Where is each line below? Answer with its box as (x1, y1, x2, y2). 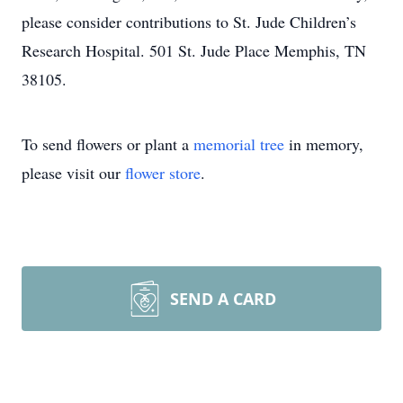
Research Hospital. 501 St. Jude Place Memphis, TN (22, 40, 366, 61)
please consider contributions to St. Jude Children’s (22, 11, 356, 32)
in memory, (284, 133, 363, 155)
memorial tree (193, 133, 284, 155)
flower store (125, 162, 201, 184)
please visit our (22, 162, 125, 184)
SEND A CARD (170, 288, 276, 309)
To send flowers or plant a (22, 133, 193, 155)
